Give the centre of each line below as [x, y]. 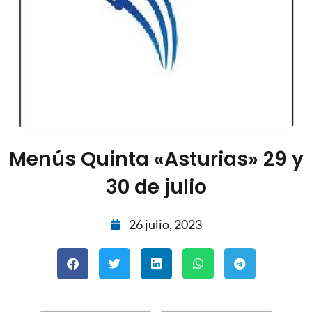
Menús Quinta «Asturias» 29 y [156, 159]
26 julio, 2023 [165, 225]
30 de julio [156, 187]
